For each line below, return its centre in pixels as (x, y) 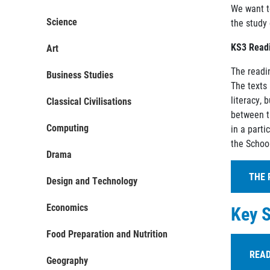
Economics (67, 207)
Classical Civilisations (89, 101)
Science (62, 21)
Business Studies (80, 74)
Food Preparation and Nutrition (107, 234)
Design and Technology (92, 181)
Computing (67, 127)
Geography (67, 260)
